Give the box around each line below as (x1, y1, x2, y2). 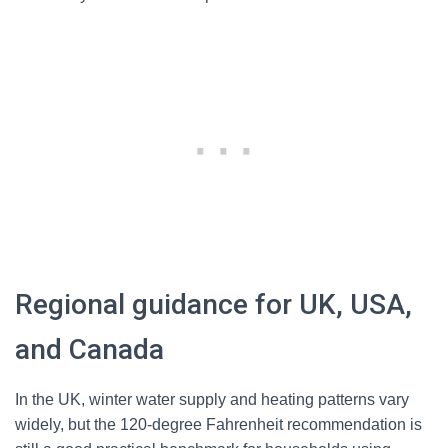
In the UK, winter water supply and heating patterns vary (15, 391, 409, 408)
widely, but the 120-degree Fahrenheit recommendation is (15, 416, 422, 433)
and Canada (15, 333, 164, 366)
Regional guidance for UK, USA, (15, 288, 412, 321)
